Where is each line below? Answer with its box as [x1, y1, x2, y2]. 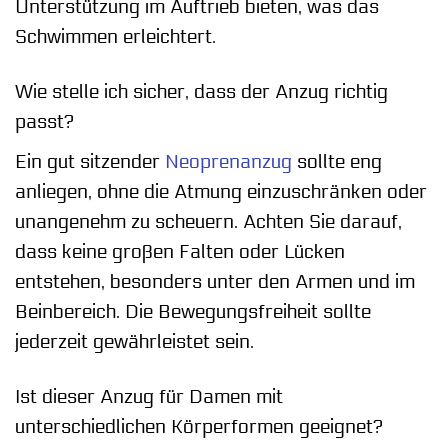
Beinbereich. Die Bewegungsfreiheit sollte [15, 300, 371, 323]
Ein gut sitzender [15, 150, 165, 173]
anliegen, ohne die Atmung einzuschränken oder [15, 180, 427, 203]
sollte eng [292, 150, 382, 173]
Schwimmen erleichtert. [15, 26, 216, 49]
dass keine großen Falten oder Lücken [15, 240, 345, 263]
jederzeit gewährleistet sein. [15, 330, 254, 353]
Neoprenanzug [165, 150, 292, 173]
